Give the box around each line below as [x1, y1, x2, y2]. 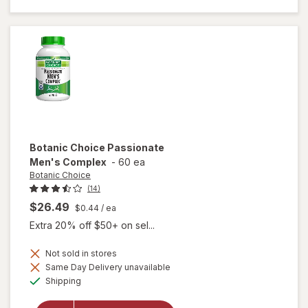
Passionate [107, 141, 164, 153]
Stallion [104, 17, 142, 30]
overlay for [96, 285, 149, 298]
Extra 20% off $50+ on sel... [30, 219, 155, 232]
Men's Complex [30, 155, 107, 168]
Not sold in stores [43, 248, 117, 259]
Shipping [43, 276, 81, 287]
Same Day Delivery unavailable [43, 262, 170, 273]
